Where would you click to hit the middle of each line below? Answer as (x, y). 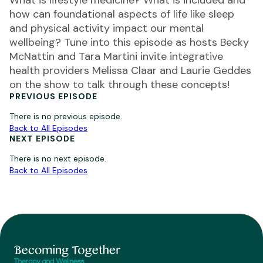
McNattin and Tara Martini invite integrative (116, 56)
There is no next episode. (58, 159)
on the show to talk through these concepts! (119, 85)
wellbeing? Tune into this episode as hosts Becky (129, 42)
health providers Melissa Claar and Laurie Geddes (130, 70)
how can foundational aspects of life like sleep (122, 14)
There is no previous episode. (66, 116)
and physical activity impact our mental (107, 28)
